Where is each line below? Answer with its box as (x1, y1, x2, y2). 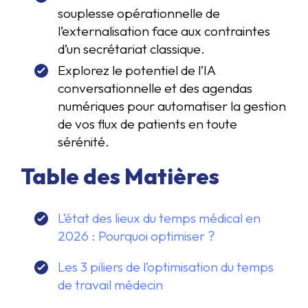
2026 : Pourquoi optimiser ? (58, 227, 215, 244)
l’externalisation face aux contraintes (58, 23, 270, 40)
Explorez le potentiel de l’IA (58, 62, 216, 79)
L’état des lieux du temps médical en (58, 209, 261, 226)
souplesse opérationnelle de (58, 5, 220, 22)
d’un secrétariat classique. (58, 41, 205, 58)
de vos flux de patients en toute (58, 115, 237, 133)
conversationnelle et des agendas (58, 80, 252, 97)
